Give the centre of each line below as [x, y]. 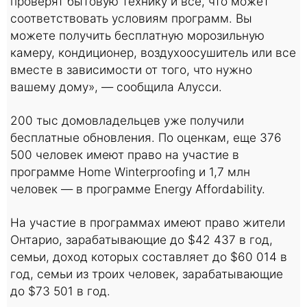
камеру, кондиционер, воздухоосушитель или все [153, 52]
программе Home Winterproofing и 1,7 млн [130, 172]
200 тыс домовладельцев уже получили [127, 120]
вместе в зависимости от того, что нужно [131, 70]
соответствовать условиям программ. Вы [131, 18]
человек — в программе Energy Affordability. [138, 189]
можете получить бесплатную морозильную [137, 35]
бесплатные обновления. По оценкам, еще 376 [146, 137]
